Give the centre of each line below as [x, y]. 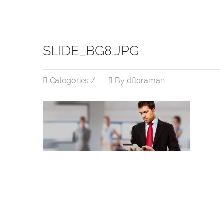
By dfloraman [139, 80]
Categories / [72, 80]
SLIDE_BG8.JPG [91, 50]
